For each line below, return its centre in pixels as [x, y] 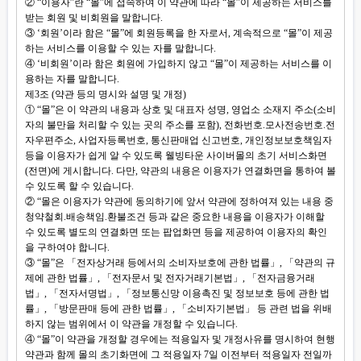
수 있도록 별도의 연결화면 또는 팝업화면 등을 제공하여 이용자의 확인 [176, 232]
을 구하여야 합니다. [67, 247]
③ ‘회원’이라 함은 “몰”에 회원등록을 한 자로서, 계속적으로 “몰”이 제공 [179, 33]
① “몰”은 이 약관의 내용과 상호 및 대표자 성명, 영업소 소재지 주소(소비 [180, 110]
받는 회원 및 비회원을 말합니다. [94, 18]
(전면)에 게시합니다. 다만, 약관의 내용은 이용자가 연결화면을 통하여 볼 [180, 171]
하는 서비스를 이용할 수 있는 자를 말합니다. [120, 48]
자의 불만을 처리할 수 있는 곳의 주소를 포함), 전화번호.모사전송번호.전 [180, 125]
